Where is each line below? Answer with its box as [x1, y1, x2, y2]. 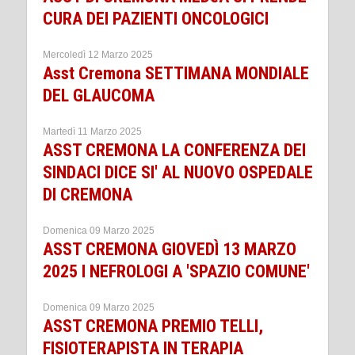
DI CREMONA [43, 185, 132, 205]
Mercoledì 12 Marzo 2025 [43, 49, 153, 61]
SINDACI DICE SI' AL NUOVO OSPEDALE [43, 162, 313, 183]
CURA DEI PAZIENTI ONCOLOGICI [43, 9, 269, 29]
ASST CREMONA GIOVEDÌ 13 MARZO [43, 239, 296, 260]
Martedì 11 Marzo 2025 [43, 126, 142, 138]
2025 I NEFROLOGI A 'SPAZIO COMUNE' [43, 261, 310, 282]
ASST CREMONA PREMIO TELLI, [43, 316, 263, 337]
